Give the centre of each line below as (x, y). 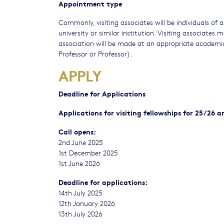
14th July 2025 (80, 192)
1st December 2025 (88, 152)
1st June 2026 (79, 163)
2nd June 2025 (81, 142)
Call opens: (77, 131)
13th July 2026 (80, 213)
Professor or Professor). (95, 53)
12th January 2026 (87, 203)
